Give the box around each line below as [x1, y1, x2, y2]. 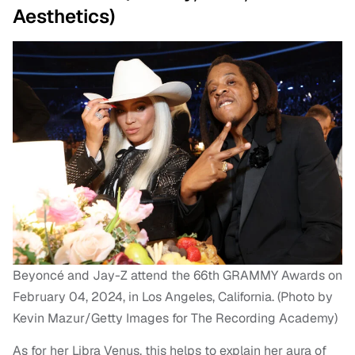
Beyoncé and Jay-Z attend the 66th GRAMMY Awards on [13, 266, 342, 284]
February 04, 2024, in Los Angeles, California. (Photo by [13, 288, 333, 305]
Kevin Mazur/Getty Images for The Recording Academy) [13, 309, 338, 326]
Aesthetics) [13, 4, 115, 29]
